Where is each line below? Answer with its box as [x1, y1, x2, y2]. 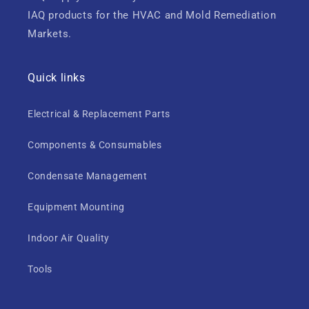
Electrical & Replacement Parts [28, 108, 170, 119]
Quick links [28, 71, 86, 84]
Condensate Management [28, 170, 148, 181]
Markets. [28, 28, 72, 40]
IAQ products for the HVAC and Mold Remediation [28, 9, 277, 21]
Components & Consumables [28, 139, 162, 150]
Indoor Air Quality [28, 232, 110, 243]
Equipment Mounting [28, 201, 125, 212]
